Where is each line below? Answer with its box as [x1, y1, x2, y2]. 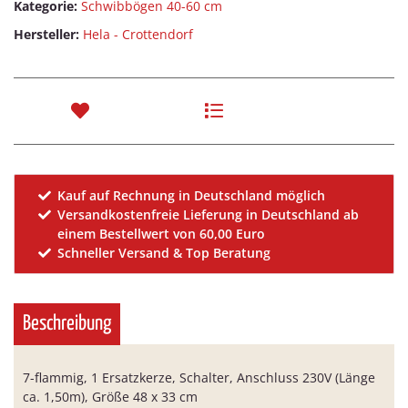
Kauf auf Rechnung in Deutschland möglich [57, 187, 326, 205]
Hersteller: [14, 25, 79, 44]
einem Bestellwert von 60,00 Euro [57, 225, 266, 243]
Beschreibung [23, 313, 111, 335]
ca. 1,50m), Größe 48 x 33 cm [23, 388, 198, 406]
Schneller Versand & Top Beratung [57, 244, 271, 262]
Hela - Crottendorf [83, 25, 193, 44]
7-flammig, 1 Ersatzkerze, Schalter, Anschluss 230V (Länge [23, 369, 375, 387]
